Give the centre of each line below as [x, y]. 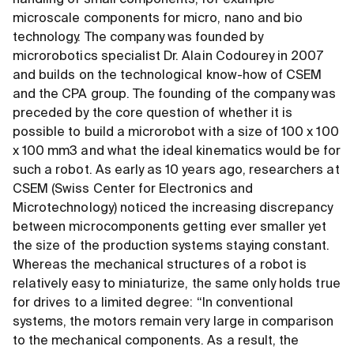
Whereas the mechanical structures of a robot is [160, 266]
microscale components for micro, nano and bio [158, 19]
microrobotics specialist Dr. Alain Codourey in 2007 [168, 57]
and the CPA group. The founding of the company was [175, 95]
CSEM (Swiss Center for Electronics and [133, 190]
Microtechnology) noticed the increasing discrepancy [173, 209]
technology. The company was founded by [138, 38]
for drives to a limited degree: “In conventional [153, 304]
